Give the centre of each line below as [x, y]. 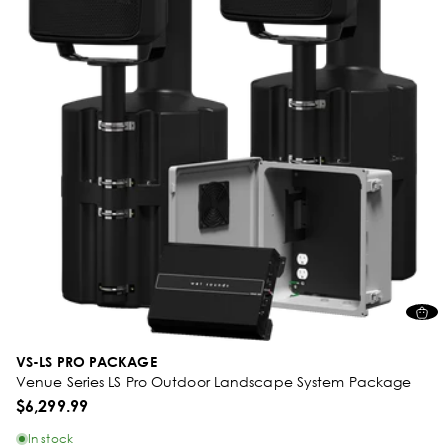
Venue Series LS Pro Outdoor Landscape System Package [214, 381]
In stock [50, 438]
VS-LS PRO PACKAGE [86, 361]
